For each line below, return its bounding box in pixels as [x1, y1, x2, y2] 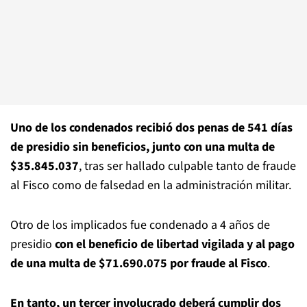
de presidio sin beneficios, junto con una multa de [10, 138, 275, 156]
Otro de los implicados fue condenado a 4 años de [10, 217, 270, 234]
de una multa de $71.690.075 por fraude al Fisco [10, 255, 267, 272]
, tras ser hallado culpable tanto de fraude [79, 158, 296, 175]
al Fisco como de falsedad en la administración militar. [10, 177, 291, 194]
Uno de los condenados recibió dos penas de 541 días [10, 119, 293, 136]
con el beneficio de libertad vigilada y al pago [55, 236, 295, 253]
